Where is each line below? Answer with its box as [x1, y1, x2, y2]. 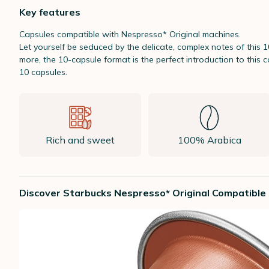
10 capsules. [19, 67, 67, 77]
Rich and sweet [46, 134, 115, 146]
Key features [19, 6, 80, 18]
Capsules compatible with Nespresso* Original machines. [19, 29, 241, 40]
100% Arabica [177, 134, 241, 146]
